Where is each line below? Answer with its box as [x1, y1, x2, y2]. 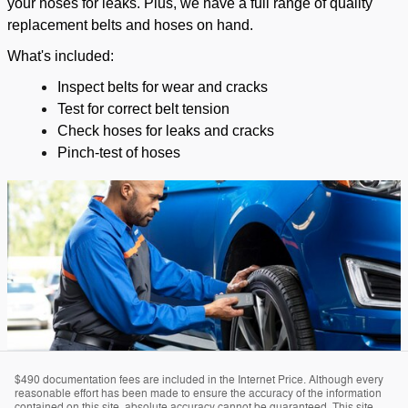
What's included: [7, 48, 114, 65]
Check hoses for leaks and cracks [57, 123, 274, 139]
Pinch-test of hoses [57, 145, 180, 161]
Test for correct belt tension [57, 101, 229, 117]
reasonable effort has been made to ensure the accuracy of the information [15, 386, 382, 402]
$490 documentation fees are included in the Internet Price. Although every [15, 372, 383, 388]
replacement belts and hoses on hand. [7, 17, 253, 34]
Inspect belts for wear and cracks [57, 79, 268, 96]
